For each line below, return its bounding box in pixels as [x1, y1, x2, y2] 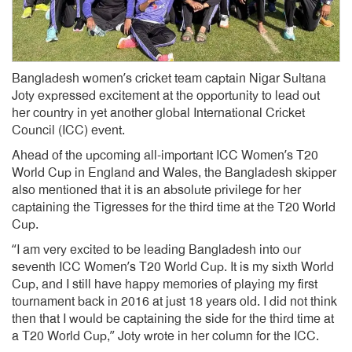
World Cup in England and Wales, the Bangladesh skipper [12, 165, 336, 181]
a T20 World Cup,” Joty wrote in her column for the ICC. [12, 328, 319, 344]
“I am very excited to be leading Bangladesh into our [12, 242, 301, 258]
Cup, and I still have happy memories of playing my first [12, 277, 317, 292]
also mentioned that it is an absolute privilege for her [12, 182, 301, 198]
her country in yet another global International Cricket [12, 105, 305, 121]
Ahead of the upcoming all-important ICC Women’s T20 [12, 148, 318, 163]
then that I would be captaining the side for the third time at [12, 311, 334, 327]
